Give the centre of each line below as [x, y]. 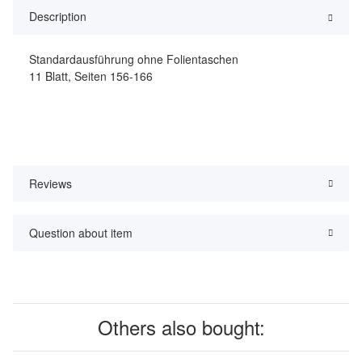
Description [58, 17]
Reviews [51, 184]
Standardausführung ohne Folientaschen [134, 59]
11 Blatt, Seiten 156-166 [91, 76]
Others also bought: [181, 327]
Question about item [81, 233]
